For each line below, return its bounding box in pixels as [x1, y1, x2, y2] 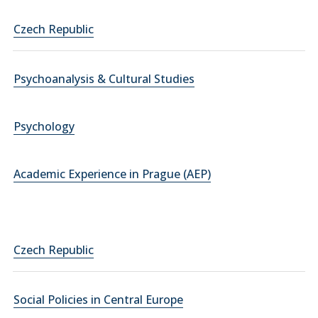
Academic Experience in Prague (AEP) [13, 166, 211, 182]
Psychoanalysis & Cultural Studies [13, 71, 194, 87]
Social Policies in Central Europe [13, 292, 183, 307]
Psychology [13, 119, 75, 134]
